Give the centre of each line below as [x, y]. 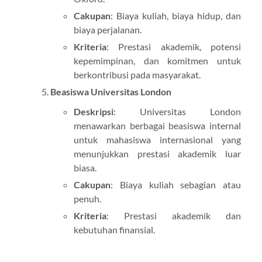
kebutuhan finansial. [114, 230]
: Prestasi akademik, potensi [174, 47]
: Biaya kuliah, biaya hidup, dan [176, 16]
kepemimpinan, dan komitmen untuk [157, 61]
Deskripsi [93, 112]
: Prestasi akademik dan [174, 216]
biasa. [85, 168]
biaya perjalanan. [107, 30]
